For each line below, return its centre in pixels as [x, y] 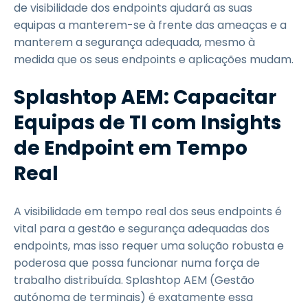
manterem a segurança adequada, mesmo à [134, 42]
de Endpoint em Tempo [131, 148]
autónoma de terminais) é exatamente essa [133, 297]
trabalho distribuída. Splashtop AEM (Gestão [134, 280]
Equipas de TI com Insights [147, 123]
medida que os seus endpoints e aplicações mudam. [154, 59]
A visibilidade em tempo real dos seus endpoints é [148, 211]
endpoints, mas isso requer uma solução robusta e [149, 246]
